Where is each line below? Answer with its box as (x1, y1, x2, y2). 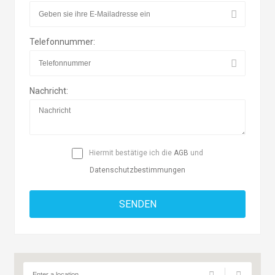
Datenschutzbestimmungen (90, 166, 185, 174)
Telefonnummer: (29, 37, 96, 47)
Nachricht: (29, 86, 69, 96)
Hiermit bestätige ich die (87, 149, 174, 157)
